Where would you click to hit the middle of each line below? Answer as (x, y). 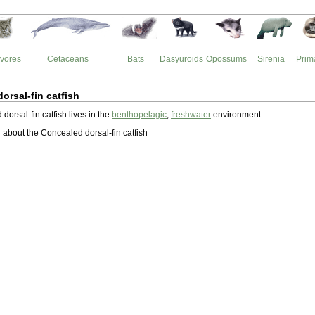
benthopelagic (139, 115)
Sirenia (271, 59)
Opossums (226, 59)
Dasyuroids (181, 59)
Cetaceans (68, 59)
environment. (237, 115)
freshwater (191, 115)
